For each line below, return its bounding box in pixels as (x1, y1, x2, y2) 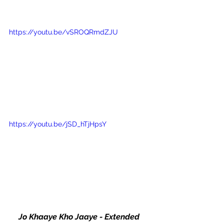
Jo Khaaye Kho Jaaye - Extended (18, 211, 141, 221)
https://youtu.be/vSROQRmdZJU (9, 28, 118, 36)
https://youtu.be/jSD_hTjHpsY (9, 120, 106, 128)
